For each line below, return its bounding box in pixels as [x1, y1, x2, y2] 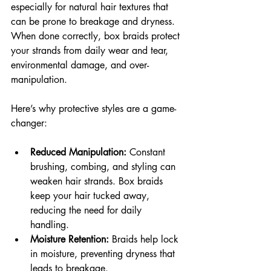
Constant [126, 146, 168, 158]
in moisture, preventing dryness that [30, 247, 178, 260]
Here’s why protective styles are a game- [11, 102, 176, 115]
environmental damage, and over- [11, 59, 149, 71]
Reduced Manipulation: [30, 146, 126, 158]
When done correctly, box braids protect [11, 30, 183, 42]
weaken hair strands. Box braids [30, 175, 166, 188]
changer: [11, 117, 47, 129]
